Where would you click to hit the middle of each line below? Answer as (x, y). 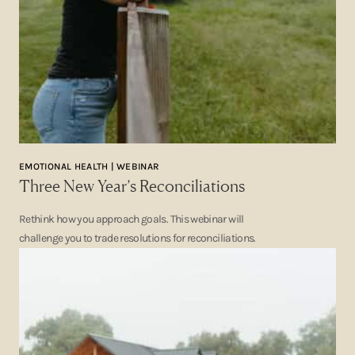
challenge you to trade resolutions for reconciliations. (137, 238)
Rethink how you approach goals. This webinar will (132, 219)
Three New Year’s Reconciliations (132, 186)
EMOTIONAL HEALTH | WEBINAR (90, 166)
